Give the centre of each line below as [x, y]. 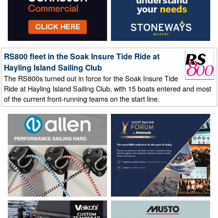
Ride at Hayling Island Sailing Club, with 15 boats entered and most [108, 89]
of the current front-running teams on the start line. [82, 99]
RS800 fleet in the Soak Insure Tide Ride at [82, 56]
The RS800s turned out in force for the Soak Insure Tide [91, 78]
